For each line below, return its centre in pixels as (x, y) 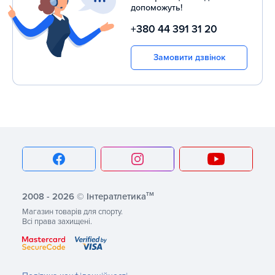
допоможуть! (157, 8)
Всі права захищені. (57, 222)
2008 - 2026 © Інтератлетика (84, 197)
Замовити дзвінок (189, 57)
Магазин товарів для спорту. (72, 212)
